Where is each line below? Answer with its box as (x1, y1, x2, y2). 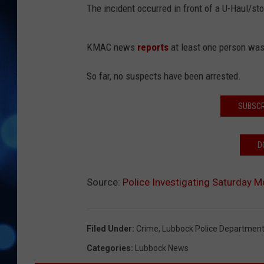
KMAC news (87, 41, 137, 54)
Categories (87, 243, 131, 253)
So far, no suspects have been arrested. (87, 70, 241, 82)
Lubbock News (135, 243, 189, 253)
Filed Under (87, 224, 132, 234)
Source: (87, 176, 123, 189)
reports (137, 41, 169, 54)
